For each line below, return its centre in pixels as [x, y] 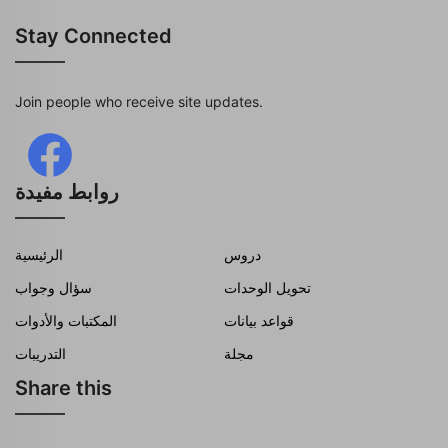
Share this [63, 388]
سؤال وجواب [53, 287]
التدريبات [40, 353]
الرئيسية [39, 254]
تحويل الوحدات [267, 287]
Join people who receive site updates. [139, 101]
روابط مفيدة [67, 192]
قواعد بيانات [259, 320]
